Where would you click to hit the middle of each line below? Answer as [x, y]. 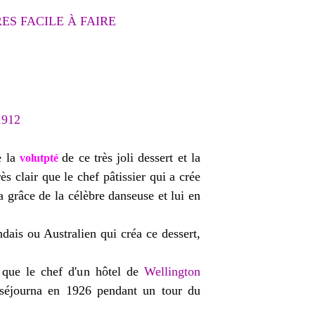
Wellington [172, 271]
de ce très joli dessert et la [131, 157]
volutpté [39, 158]
